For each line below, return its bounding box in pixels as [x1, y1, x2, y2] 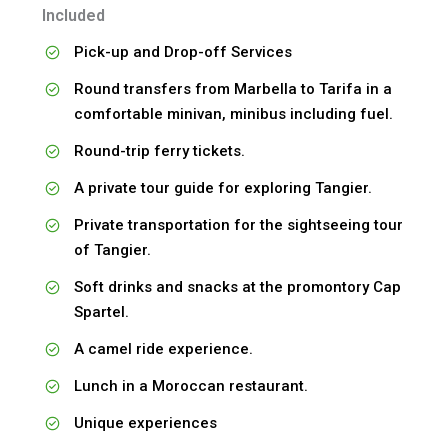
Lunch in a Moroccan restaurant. [73, 376, 308, 395]
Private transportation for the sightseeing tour [73, 215, 403, 234]
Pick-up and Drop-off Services [73, 42, 292, 61]
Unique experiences [73, 413, 217, 432]
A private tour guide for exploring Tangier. [73, 178, 372, 197]
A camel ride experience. [73, 339, 253, 358]
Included [41, 5, 105, 25]
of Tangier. [73, 240, 151, 259]
